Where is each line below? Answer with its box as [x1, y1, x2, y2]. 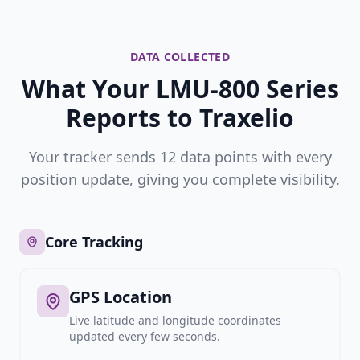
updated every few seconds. [69, 329, 220, 344]
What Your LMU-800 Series [21, 72, 339, 105]
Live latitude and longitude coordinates [69, 313, 281, 328]
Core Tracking [45, 232, 143, 252]
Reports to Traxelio [66, 101, 294, 134]
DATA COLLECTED [130, 49, 230, 64]
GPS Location [69, 286, 172, 308]
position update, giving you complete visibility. [20, 170, 340, 189]
